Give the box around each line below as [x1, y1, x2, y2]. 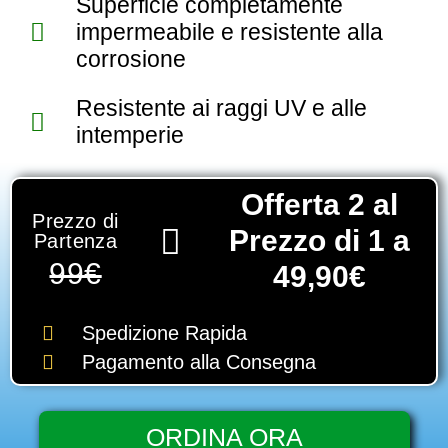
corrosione [76, 46, 187, 72]
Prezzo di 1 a [228, 224, 410, 257]
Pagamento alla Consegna [82, 351, 316, 373]
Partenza [33, 230, 118, 252]
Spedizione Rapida [82, 322, 247, 344]
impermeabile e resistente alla [76, 19, 384, 45]
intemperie [76, 122, 185, 148]
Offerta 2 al [240, 188, 398, 221]
